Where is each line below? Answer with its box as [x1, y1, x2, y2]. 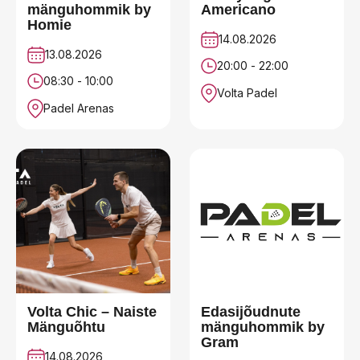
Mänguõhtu [27, 318, 105, 335]
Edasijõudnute [201, 303, 301, 320]
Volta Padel [217, 85, 277, 100]
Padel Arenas [43, 100, 114, 115]
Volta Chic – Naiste [27, 303, 157, 320]
